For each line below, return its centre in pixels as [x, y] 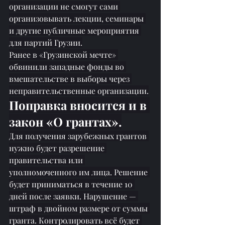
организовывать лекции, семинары [77, 19]
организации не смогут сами [65, 7]
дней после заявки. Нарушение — [74, 196]
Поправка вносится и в [79, 105]
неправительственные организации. [79, 91]
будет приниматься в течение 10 [72, 184]
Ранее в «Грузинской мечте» [64, 55]
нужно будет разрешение [58, 148]
